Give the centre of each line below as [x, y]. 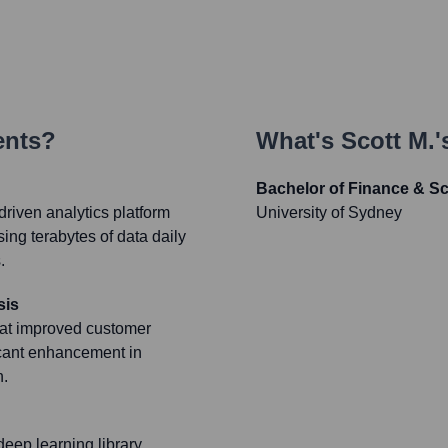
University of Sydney [329, 213]
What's [298, 141]
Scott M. [388, 141]
